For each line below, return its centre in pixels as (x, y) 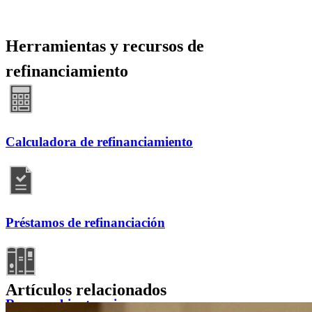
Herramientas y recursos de (105, 46)
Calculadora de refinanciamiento (99, 141)
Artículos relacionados (86, 289)
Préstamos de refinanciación (85, 223)
